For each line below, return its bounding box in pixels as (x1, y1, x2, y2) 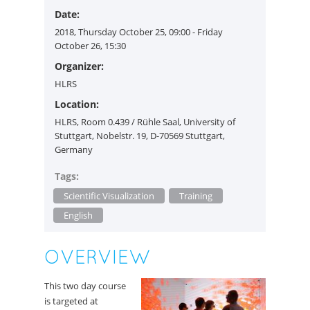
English (64, 209, 93, 222)
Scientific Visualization (64, 190, 154, 203)
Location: (55, 98, 99, 111)
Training (179, 190, 212, 203)
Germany (55, 143, 93, 156)
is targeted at (44, 295, 98, 308)
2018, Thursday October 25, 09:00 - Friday (55, 26, 223, 39)
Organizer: (55, 60, 104, 73)
